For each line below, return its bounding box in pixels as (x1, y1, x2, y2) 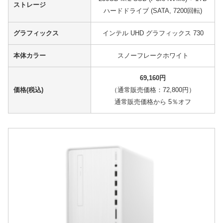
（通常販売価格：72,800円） (111, 86, 195, 94)
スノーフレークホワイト (117, 52, 189, 60)
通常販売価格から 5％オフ (114, 98, 191, 106)
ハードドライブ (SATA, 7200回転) (104, 7, 202, 15)
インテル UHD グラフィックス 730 (102, 29, 204, 37)
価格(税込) (13, 86, 43, 94)
